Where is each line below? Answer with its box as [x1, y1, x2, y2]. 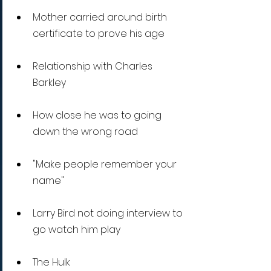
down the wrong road [33, 125, 138, 139]
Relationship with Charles [33, 59, 155, 74]
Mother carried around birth [33, 10, 169, 25]
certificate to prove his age [33, 27, 167, 41]
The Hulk [33, 255, 70, 270]
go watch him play [33, 223, 120, 237]
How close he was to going [33, 108, 164, 123]
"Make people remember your [33, 157, 179, 172]
